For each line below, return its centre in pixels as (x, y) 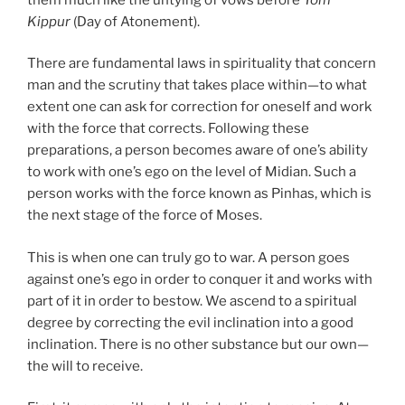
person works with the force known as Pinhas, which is (199, 194)
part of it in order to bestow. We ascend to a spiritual (192, 301)
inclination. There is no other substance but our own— (198, 344)
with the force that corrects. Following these (168, 129)
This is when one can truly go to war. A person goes (188, 257)
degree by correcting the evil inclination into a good (190, 322)
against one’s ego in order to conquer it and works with (200, 279)
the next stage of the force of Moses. (145, 216)
